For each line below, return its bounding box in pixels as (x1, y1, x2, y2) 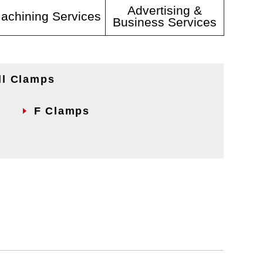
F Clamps (33, 105, 90, 117)
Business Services (112, 15, 217, 29)
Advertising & (127, 3, 202, 17)
